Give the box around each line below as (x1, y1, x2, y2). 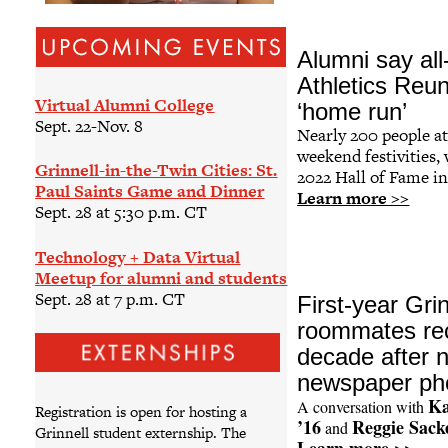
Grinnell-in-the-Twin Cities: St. (35, 158, 278, 183)
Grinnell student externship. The (35, 421, 247, 443)
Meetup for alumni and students (35, 265, 288, 290)
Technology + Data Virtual (35, 244, 241, 269)
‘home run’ (297, 97, 408, 125)
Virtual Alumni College (35, 93, 215, 118)
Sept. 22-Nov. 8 (35, 114, 144, 139)
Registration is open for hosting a (35, 400, 248, 422)
